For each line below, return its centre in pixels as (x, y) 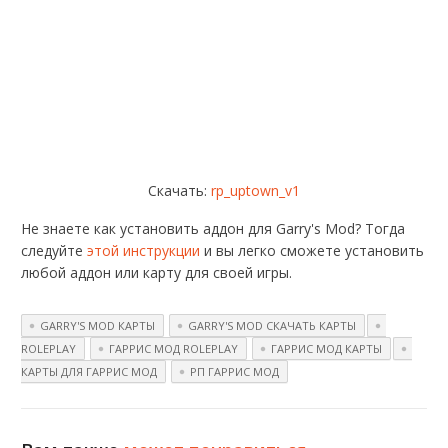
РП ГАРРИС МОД (235, 372)
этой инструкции (144, 251)
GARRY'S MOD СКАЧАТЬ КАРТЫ (272, 326)
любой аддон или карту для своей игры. (157, 273)
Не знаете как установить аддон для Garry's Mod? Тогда (213, 229)
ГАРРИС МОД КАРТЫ (327, 349)
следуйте (54, 251)
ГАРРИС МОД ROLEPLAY (174, 349)
